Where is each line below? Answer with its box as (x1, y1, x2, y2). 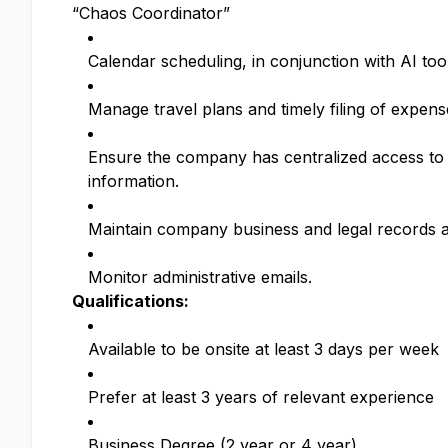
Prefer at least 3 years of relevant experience (88, 387, 434, 408)
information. (88, 171, 179, 192)
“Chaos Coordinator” (72, 3, 230, 24)
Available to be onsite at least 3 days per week (88, 339, 439, 360)
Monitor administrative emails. (88, 267, 312, 288)
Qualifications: (72, 291, 189, 312)
